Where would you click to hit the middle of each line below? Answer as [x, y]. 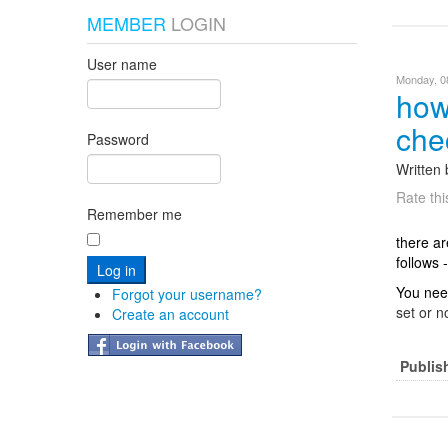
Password [118, 139]
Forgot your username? [187, 294]
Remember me [134, 214]
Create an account [170, 314]
